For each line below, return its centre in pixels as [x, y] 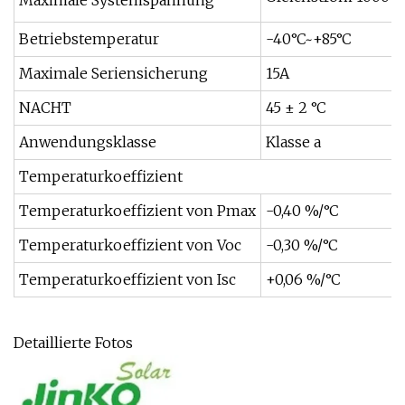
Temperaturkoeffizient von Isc [127, 279]
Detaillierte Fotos [73, 343]
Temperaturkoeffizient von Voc [130, 245]
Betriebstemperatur [89, 39]
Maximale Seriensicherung [113, 73]
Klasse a [293, 142]
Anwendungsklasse [88, 142]
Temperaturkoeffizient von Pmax [137, 211]
